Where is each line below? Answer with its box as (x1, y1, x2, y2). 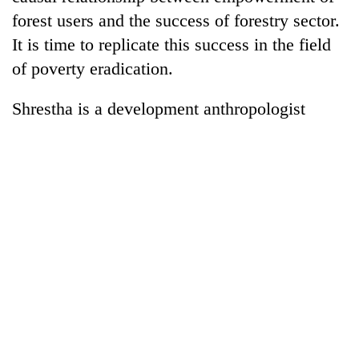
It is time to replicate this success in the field (12, 34, 331, 54)
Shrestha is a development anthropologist (12, 98, 305, 119)
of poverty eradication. (12, 58, 173, 79)
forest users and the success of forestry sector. (12, 10, 340, 30)
